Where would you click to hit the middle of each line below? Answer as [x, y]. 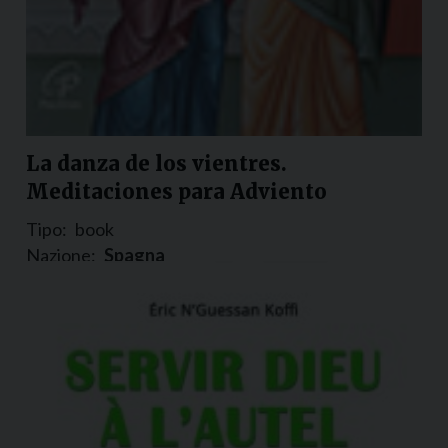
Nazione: [61, 254]
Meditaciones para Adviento [176, 191]
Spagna [134, 254]
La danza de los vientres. [156, 163]
